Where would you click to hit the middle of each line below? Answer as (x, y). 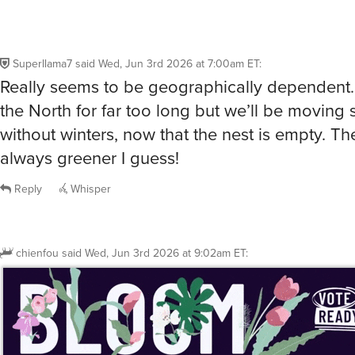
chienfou (37, 215)
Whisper (89, 151)
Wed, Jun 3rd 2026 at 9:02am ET (165, 215)
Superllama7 (42, 26)
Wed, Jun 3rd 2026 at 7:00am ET (179, 26)
